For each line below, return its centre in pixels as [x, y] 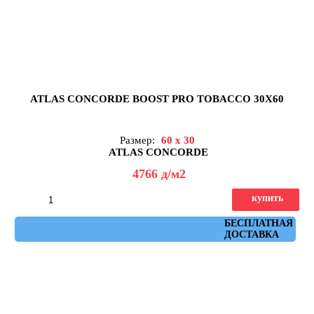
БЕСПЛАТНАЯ [258, 223]
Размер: [138, 140]
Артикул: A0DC [161, 223]
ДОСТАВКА [251, 234]
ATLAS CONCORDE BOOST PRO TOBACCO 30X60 [157, 98]
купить [267, 198]
